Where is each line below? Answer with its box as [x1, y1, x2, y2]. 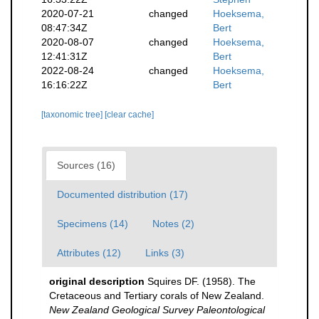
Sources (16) [57, 159, 115, 171]
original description [49, 276, 145, 287]
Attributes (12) [57, 247, 121, 258]
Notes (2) [152, 218, 194, 229]
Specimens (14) [57, 218, 128, 229]
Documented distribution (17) [57, 189, 188, 200]
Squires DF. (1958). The [147, 276, 256, 287]
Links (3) [145, 247, 184, 258]
